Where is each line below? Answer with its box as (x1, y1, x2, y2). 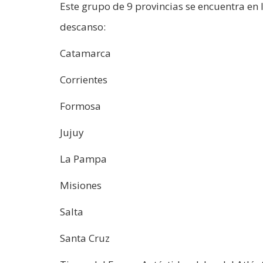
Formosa (60, 99, 101, 113)
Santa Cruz (60, 231, 110, 245)
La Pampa (60, 151, 107, 166)
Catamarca (60, 46, 111, 60)
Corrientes (60, 72, 107, 86)
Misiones (60, 178, 102, 192)
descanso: (60, 19, 106, 33)
